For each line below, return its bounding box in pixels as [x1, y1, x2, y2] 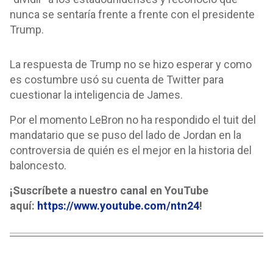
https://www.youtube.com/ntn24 [37, 199, 199, 212]
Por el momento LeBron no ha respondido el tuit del [10, 113, 256, 126]
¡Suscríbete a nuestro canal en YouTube [10, 184, 208, 197]
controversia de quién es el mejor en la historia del [10, 144, 252, 157]
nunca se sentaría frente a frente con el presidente [10, 8, 255, 21]
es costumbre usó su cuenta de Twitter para [10, 73, 224, 86]
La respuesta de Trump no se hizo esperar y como [10, 58, 252, 71]
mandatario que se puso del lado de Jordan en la [10, 129, 241, 141]
